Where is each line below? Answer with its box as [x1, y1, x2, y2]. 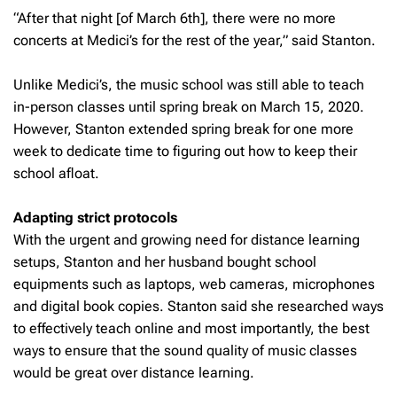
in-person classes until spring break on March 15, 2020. [13, 97, 364, 115]
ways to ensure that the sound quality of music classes [13, 341, 357, 359]
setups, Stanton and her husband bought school [13, 253, 316, 270]
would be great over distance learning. [13, 363, 254, 381]
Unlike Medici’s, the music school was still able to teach [13, 75, 364, 93]
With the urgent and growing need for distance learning [13, 230, 360, 248]
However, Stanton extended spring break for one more [13, 120, 354, 137]
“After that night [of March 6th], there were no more [13, 9, 336, 27]
